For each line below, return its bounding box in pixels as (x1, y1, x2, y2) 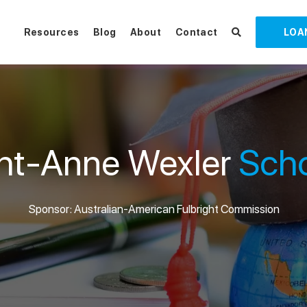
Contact (175, 26, 218, 38)
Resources (23, 26, 79, 38)
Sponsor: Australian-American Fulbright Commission (28, 201, 279, 216)
